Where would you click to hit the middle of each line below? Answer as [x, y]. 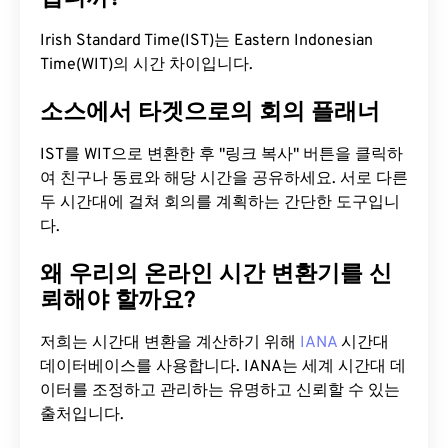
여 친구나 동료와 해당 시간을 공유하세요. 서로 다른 [224, 179]
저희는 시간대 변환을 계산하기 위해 [170, 343]
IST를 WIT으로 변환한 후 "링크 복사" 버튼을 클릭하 [221, 155]
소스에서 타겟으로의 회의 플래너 [210, 113]
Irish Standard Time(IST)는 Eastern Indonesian [206, 41]
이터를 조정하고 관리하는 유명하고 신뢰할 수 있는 [220, 391]
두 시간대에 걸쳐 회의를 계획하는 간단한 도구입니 [220, 203]
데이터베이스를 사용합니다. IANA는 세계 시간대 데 [223, 367]
